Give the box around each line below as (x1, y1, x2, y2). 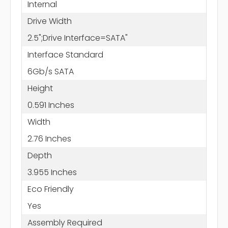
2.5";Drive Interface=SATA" (27, 32, 128, 44)
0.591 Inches (27, 99, 74, 111)
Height (27, 82, 53, 94)
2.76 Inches (27, 132, 71, 145)
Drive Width (27, 15, 72, 27)
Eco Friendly (27, 183, 74, 195)
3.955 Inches (27, 166, 77, 178)
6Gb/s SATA (27, 65, 74, 77)
